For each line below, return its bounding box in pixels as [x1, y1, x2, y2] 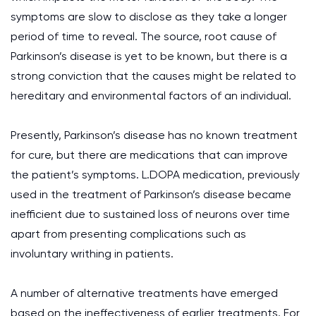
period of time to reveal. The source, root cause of [11, 30, 276, 43]
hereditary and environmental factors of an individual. [11, 89, 291, 102]
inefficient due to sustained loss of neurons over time [11, 207, 290, 221]
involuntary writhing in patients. [11, 247, 174, 260]
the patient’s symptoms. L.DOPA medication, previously [11, 168, 300, 181]
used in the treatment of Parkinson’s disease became [11, 188, 291, 201]
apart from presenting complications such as [11, 227, 246, 241]
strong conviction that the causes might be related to [11, 69, 296, 83]
